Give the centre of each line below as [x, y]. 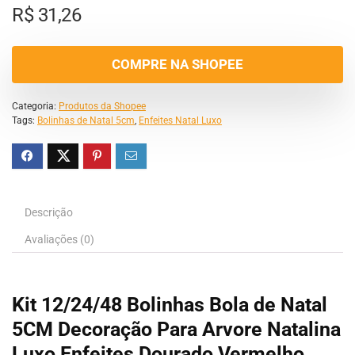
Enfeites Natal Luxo [180, 120]
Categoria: [35, 106]
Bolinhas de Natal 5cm [86, 120]
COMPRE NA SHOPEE [177, 64]
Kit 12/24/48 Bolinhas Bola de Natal [170, 305]
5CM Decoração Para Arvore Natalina [176, 329]
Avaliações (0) [59, 239]
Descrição [49, 212]
